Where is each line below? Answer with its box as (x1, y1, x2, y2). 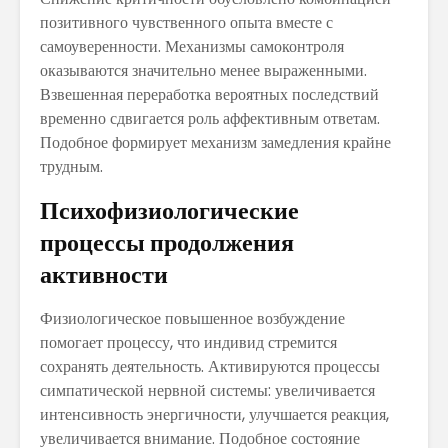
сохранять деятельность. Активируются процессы (40, 354, 380, 378)
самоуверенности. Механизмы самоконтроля (40, 34, 344, 58)
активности (40, 257, 168, 291)
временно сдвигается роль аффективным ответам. (40, 106, 380, 130)
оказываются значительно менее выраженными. (40, 58, 367, 82)
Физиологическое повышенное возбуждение (40, 306, 345, 330)
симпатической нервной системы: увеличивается (40, 378, 375, 402)
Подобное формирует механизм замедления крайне (40, 130, 391, 154)
